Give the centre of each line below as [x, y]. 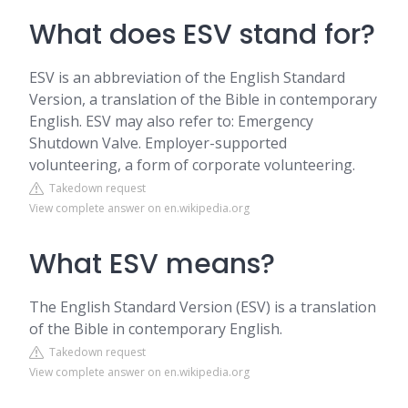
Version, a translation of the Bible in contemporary [203, 99]
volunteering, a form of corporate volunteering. [192, 165]
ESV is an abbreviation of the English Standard [187, 77]
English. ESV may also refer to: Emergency [171, 121]
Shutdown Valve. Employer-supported [158, 143]
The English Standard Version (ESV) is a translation [203, 307]
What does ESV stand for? [202, 35]
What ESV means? [152, 264]
